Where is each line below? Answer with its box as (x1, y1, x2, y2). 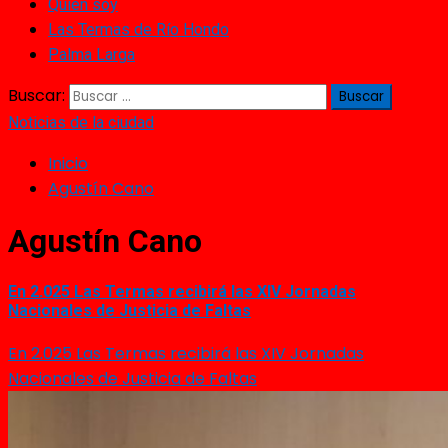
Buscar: (8, 84, 65, 107)
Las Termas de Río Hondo (48, 20, 229, 39)
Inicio (48, 152, 88, 175)
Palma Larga (48, 45, 135, 64)
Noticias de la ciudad (8, 113, 154, 132)
